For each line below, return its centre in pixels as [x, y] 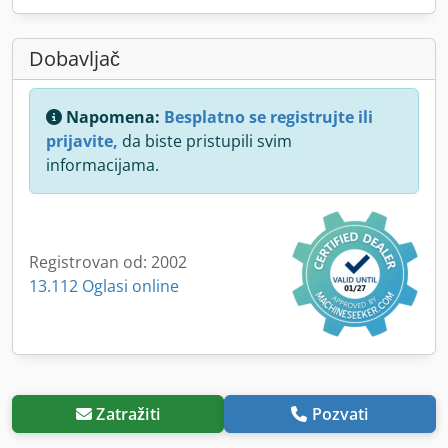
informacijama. [102, 164]
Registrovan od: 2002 [108, 261]
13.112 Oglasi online [104, 285]
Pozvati [340, 413]
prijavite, [82, 140]
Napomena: [113, 116]
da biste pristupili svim [205, 140]
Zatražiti [128, 413]
